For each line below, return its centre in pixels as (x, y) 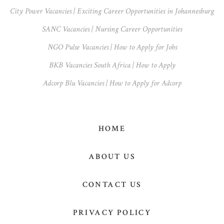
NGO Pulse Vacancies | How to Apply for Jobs (112, 47)
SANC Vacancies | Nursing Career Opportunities (112, 29)
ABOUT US (112, 156)
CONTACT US (112, 184)
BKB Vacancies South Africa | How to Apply (112, 65)
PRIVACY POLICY (112, 212)
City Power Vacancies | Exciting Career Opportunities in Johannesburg (112, 11)
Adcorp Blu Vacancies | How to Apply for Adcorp (112, 83)
